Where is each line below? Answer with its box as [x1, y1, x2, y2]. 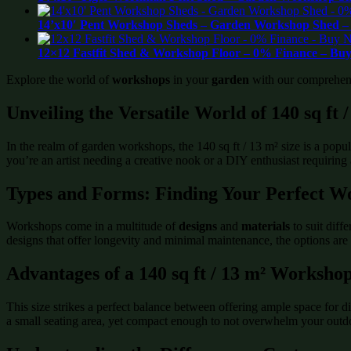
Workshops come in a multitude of [6, 219, 179, 233]
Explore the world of [6, 72, 112, 86]
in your [170, 72, 212, 86]
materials [241, 219, 290, 233]
